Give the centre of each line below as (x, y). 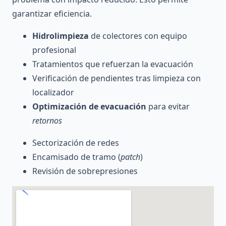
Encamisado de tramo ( (76, 157)
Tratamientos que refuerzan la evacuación (113, 64)
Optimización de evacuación (89, 106)
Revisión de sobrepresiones (85, 171)
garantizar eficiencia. (52, 13)
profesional (54, 50)
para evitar (168, 106)
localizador (53, 92)
